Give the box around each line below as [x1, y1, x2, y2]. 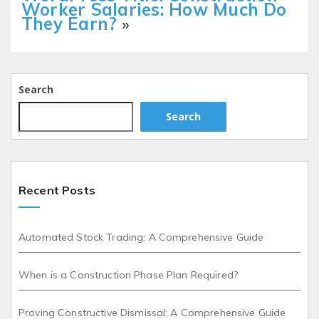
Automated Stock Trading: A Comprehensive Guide [19, 230, 264, 244]
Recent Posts [19, 182, 95, 197]
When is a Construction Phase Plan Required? [19, 268, 239, 281]
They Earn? [21, 12, 117, 34]
